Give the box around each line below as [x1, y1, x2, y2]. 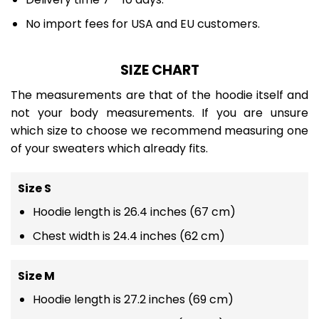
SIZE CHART [120, 61, 199, 80]
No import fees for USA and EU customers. [25, 16, 260, 33]
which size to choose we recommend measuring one [11, 122, 308, 139]
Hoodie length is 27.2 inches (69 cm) [32, 291, 234, 308]
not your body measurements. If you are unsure [11, 104, 308, 121]
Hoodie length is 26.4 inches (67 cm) [32, 203, 236, 220]
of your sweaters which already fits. [11, 140, 208, 157]
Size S [18, 179, 51, 197]
